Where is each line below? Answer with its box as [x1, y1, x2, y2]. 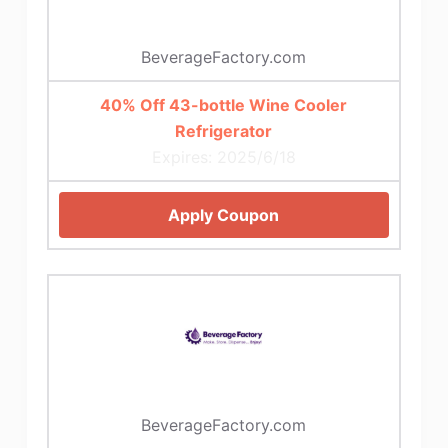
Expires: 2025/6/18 [151, 146, 296, 167]
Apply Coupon [168, 204, 280, 225]
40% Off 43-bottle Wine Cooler [100, 94, 348, 115]
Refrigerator [175, 120, 273, 141]
